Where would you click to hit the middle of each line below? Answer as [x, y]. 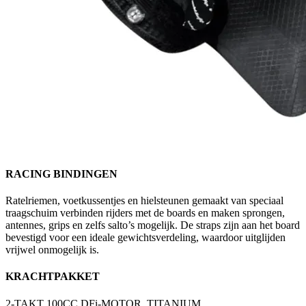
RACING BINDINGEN [61, 173]
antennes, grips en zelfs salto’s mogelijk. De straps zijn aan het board [153, 225]
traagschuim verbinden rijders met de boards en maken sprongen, [145, 213]
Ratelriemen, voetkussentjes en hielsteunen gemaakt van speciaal [144, 201]
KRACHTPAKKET [53, 277]
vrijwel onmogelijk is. [52, 250]
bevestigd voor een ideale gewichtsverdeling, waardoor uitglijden [145, 238]
